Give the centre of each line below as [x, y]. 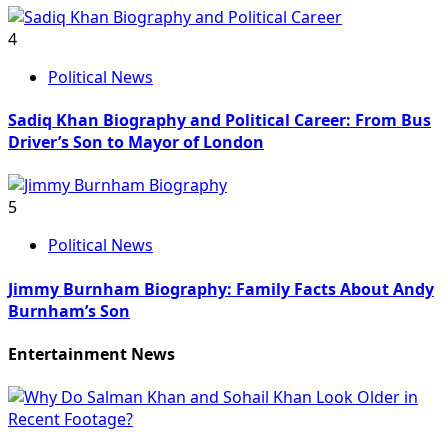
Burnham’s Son [69, 310]
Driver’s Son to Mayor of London [136, 142]
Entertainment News [91, 354]
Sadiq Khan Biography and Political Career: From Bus [219, 120]
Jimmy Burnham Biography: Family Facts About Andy [221, 288]
